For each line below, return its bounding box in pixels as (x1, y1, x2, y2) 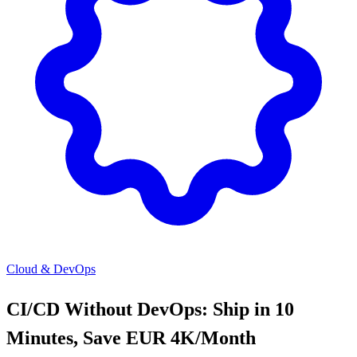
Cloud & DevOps (6, 262, 96, 276)
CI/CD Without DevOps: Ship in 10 (6, 298, 294, 320)
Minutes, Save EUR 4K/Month (6, 327, 256, 348)
